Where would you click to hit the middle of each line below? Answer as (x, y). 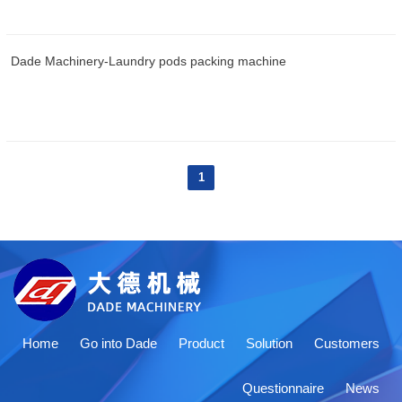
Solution (269, 343)
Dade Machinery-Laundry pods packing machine (148, 61)
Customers (347, 343)
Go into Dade (118, 343)
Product (201, 343)
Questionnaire (283, 388)
